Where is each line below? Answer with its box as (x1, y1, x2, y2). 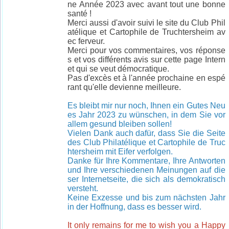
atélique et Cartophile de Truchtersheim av (67, 28, 225, 37)
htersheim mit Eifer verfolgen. (67, 147, 173, 156)
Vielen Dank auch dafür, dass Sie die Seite (67, 129, 225, 138)
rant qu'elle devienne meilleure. (67, 83, 181, 92)
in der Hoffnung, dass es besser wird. (67, 202, 202, 212)
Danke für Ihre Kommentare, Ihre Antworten (67, 156, 225, 166)
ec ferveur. (67, 37, 105, 46)
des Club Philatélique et (67, 138, 155, 147)
